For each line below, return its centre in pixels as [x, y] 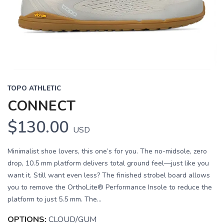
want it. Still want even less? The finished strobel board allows [109, 175]
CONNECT [41, 106]
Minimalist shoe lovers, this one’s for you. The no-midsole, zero [107, 151]
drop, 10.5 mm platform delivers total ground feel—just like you [108, 163]
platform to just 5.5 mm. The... [54, 199]
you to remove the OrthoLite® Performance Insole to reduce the [110, 187]
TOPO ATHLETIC [34, 89]
